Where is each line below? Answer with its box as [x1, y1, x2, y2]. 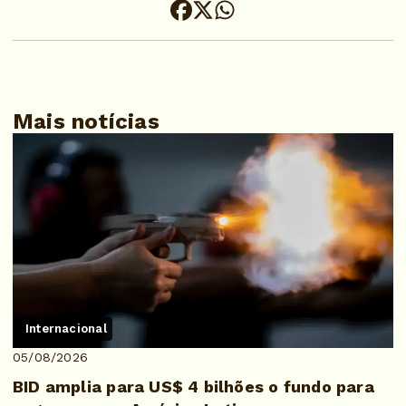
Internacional [25, 321, 107, 335]
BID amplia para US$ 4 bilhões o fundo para [13, 376, 374, 396]
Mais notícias [13, 109, 159, 135]
